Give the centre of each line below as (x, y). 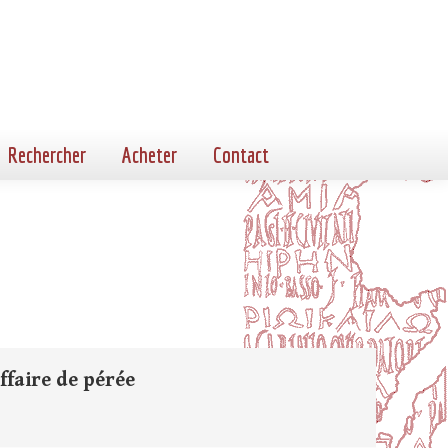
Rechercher (47, 154)
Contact (241, 154)
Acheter (149, 154)
